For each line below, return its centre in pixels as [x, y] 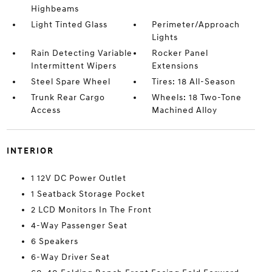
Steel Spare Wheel [70, 82]
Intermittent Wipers [73, 66]
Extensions [175, 66]
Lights [165, 38]
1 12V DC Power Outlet [78, 178]
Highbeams [55, 9]
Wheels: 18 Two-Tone [197, 98]
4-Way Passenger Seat [79, 226]
